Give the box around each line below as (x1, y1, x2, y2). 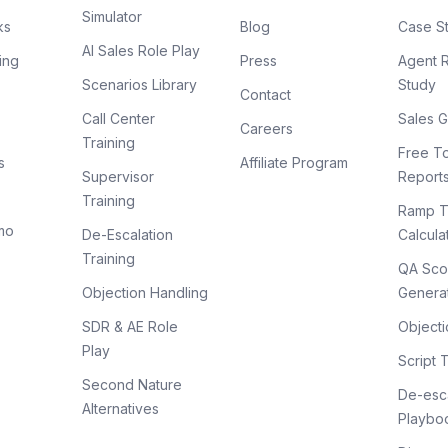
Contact (240, 86, 291, 103)
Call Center (82, 110, 155, 127)
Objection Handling (82, 284, 208, 301)
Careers (240, 120, 293, 137)
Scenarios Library (82, 76, 197, 93)
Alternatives (82, 400, 159, 417)
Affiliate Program (240, 154, 348, 171)
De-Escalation (82, 226, 173, 243)
